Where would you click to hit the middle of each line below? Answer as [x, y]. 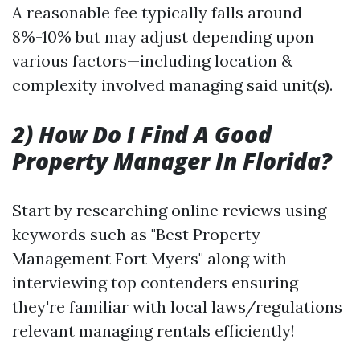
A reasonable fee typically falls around [157, 12]
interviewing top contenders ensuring [155, 282]
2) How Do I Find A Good [142, 134]
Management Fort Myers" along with [149, 258]
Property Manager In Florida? [172, 161]
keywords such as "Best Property [136, 234]
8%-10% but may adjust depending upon [163, 37]
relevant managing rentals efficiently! [153, 331]
